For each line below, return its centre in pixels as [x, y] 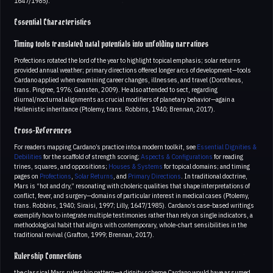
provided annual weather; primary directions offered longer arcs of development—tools [133, 70]
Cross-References [43, 131]
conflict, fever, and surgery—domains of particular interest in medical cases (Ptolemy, [132, 195]
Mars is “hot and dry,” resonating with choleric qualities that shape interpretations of [132, 186]
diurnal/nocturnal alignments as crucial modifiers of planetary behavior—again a [124, 99]
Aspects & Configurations [177, 156]
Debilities [28, 156]
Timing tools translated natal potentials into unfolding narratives [111, 44]
